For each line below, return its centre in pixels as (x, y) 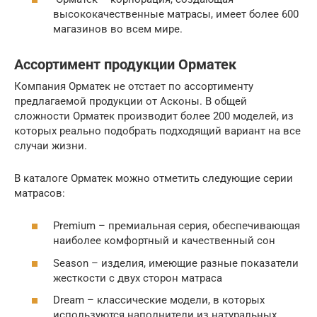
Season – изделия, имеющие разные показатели (176, 263)
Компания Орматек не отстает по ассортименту (134, 86)
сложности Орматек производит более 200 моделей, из (154, 116)
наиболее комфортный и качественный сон (164, 241)
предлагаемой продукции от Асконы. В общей (131, 101)
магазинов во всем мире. (118, 29)
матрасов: (40, 193)
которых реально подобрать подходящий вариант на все (157, 131)
